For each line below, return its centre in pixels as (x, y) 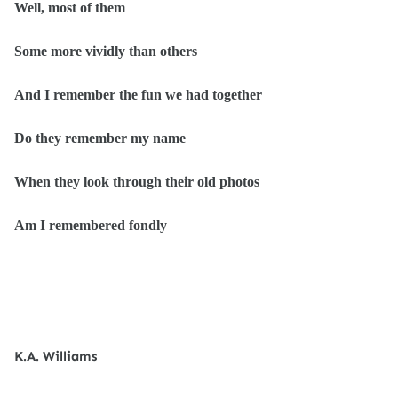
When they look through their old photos (137, 182)
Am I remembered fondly (91, 225)
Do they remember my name (100, 138)
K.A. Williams (56, 356)
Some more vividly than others (106, 51)
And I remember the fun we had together (138, 95)
